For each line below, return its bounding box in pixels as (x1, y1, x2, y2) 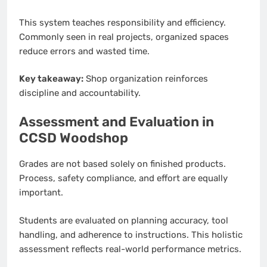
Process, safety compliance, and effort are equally (19, 173, 228, 184)
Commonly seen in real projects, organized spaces (19, 31, 229, 42)
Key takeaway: (19, 73, 83, 85)
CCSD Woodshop (19, 129, 128, 146)
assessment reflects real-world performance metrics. (19, 243, 241, 254)
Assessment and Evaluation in (19, 113, 214, 130)
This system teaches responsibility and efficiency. (19, 17, 226, 28)
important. (19, 187, 63, 198)
